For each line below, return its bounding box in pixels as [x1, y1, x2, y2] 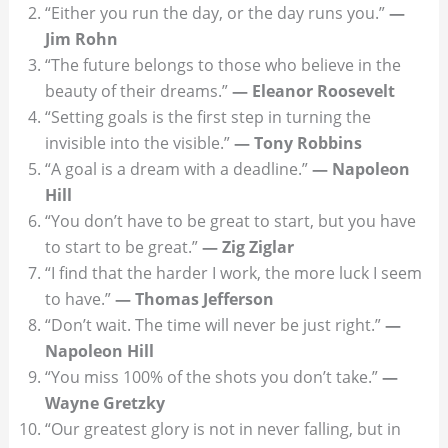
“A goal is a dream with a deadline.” [44, 157, 312, 180]
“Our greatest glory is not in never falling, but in [44, 417, 401, 440]
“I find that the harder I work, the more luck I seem [44, 261, 422, 284]
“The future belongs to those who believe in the [44, 53, 401, 76]
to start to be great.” [44, 235, 202, 258]
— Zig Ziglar [201, 235, 294, 258]
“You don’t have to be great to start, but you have [44, 209, 416, 232]
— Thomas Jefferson [114, 287, 274, 310]
